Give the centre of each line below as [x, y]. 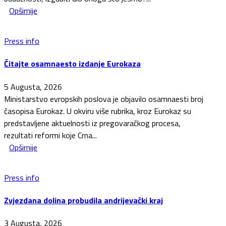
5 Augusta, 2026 [33, 87]
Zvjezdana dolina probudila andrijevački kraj [83, 200]
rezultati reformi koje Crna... [50, 135]
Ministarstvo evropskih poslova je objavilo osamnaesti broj [104, 99]
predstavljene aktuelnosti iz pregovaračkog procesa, [92, 123]
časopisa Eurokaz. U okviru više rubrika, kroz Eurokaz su [98, 111]
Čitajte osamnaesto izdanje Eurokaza [72, 64]
